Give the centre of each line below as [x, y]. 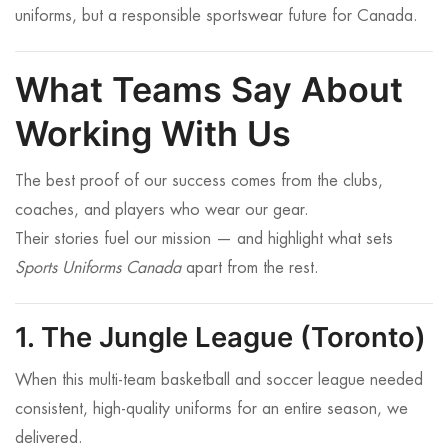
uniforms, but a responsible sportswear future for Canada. [216, 15]
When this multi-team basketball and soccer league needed [219, 380]
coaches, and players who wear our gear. [162, 210]
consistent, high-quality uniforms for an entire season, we [211, 409]
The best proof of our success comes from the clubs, [199, 181]
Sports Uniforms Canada [98, 268]
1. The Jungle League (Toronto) [220, 337]
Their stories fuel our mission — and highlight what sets [204, 239]
